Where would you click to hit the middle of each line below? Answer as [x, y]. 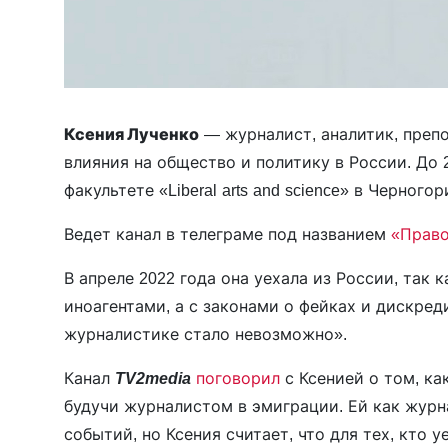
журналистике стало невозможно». [205, 333]
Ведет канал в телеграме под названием [227, 233]
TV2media [153, 377]
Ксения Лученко [131, 133]
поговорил [238, 377]
